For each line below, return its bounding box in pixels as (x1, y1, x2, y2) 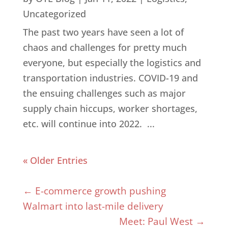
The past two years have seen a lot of (22, 26, 184, 39)
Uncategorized (22, 8, 86, 20)
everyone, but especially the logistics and (22, 56, 201, 69)
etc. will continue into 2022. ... (22, 118, 155, 130)
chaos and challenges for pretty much (22, 41, 187, 54)
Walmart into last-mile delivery (22, 199, 163, 213)
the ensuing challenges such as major (22, 87, 186, 100)
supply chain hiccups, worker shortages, (22, 102, 197, 115)
